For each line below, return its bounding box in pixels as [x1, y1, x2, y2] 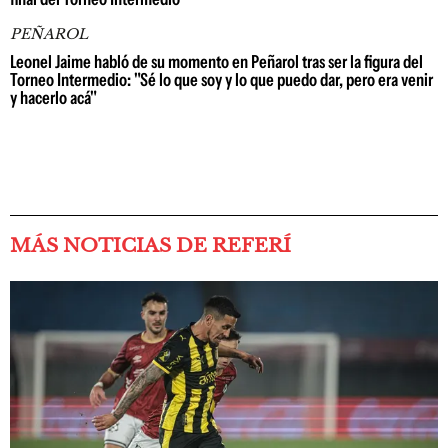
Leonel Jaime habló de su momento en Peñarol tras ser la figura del [10, 51, 423, 73]
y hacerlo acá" [10, 87, 97, 109]
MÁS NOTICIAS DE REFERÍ [10, 234, 291, 257]
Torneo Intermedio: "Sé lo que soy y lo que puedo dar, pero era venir [10, 69, 433, 91]
